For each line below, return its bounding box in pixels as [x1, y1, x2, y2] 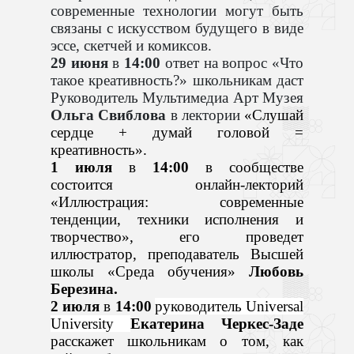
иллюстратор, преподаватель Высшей [50, 245, 304, 262]
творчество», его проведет [50, 228, 304, 245]
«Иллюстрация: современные [50, 193, 304, 210]
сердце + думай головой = [50, 123, 304, 141]
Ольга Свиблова [50, 106, 167, 123]
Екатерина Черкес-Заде [130, 314, 304, 332]
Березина [50, 280, 114, 297]
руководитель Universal [154, 297, 304, 314]
